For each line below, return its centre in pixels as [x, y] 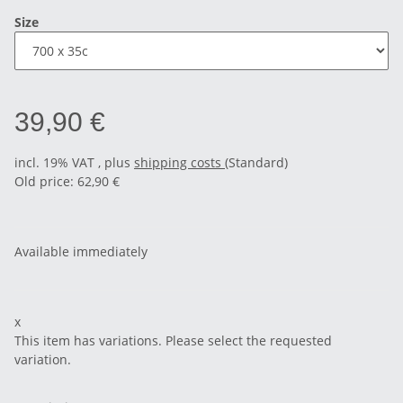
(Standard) [256, 163]
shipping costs [179, 163]
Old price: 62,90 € [67, 182]
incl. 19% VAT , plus [74, 163]
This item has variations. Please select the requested [173, 341]
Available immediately [81, 252]
